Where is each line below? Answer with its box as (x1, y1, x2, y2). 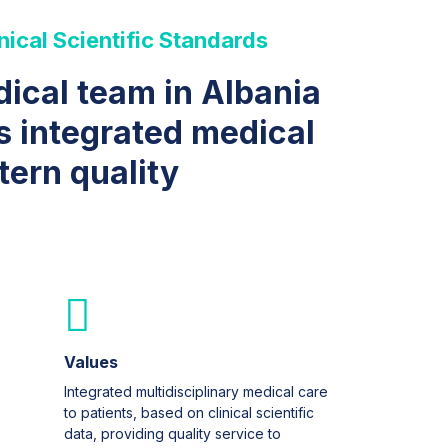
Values (64, 352, 119, 373)
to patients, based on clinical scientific (64, 404, 315, 422)
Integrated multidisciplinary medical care (64, 383, 329, 401)
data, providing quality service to (64, 425, 282, 443)
